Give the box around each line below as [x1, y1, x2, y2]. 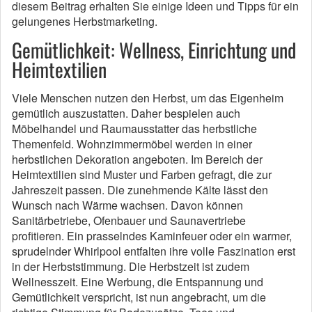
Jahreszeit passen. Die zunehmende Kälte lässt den [12, 181, 268, 198]
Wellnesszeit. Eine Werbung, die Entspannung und [12, 273, 263, 290]
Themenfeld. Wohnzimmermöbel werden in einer [12, 135, 252, 152]
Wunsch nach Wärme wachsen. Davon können [12, 196, 243, 213]
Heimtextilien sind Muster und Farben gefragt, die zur [12, 166, 272, 182]
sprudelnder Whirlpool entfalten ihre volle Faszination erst [12, 242, 295, 259]
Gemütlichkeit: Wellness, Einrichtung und [12, 35, 296, 64]
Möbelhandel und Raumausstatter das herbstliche [12, 120, 257, 136]
